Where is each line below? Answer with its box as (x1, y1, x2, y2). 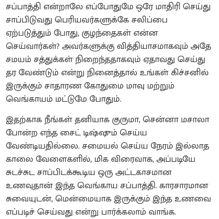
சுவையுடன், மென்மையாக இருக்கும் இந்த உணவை (6, 191, 211, 206)
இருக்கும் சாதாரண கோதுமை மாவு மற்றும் (6, 78, 175, 93)
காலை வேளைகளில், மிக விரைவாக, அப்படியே (6, 152, 196, 167)
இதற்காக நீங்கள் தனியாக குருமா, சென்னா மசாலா (6, 112, 209, 127)
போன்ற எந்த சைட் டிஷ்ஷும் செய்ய (6, 125, 147, 140)
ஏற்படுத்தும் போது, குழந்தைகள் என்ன (6, 25, 158, 41)
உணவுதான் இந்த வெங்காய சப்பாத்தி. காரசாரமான (6, 178, 208, 193)
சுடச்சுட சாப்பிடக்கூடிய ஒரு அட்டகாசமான (6, 165, 172, 180)
